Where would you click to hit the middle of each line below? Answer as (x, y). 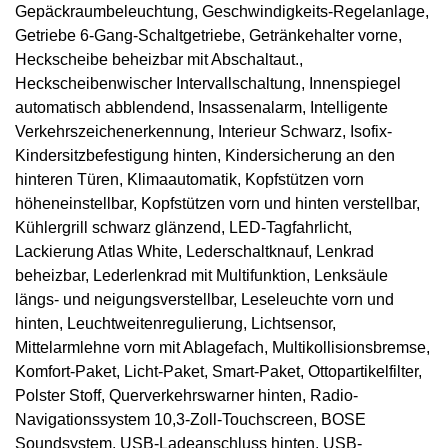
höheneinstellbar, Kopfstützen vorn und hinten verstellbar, (217, 204)
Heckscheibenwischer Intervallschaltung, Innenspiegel (208, 84)
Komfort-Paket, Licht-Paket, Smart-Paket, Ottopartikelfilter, (218, 372)
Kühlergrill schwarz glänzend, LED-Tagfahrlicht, (183, 228)
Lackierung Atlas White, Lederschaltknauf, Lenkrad (194, 252)
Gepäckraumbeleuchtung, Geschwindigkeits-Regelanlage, (222, 12)
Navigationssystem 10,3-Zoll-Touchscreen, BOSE (190, 420)
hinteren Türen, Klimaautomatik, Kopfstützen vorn (189, 180)
